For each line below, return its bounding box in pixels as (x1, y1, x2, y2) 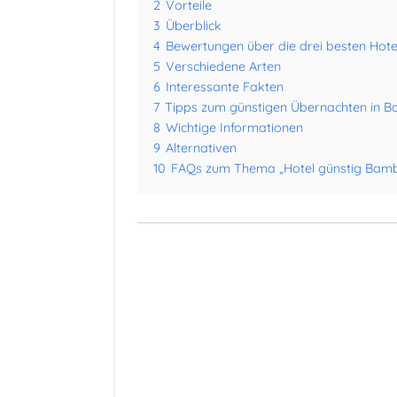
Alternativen (166, 140, 237, 157)
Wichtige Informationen (166, 120, 303, 136)
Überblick (166, 18, 222, 35)
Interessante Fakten (166, 79, 284, 96)
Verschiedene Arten (166, 58, 281, 75)
